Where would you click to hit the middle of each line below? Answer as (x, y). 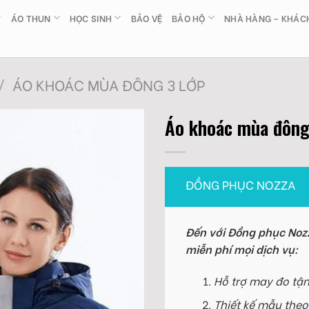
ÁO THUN (31, 18)
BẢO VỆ (147, 18)
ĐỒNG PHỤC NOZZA (241, 185)
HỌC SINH (91, 18)
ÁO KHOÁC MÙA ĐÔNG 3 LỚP (108, 84)
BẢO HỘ (189, 18)
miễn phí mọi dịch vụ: (242, 249)
